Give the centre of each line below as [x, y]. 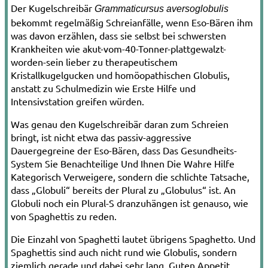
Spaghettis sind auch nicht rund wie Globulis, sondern [124, 252]
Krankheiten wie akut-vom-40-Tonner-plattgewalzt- [118, 49]
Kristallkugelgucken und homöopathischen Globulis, [120, 75]
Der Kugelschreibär [53, 8]
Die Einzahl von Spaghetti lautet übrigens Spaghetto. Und [133, 239]
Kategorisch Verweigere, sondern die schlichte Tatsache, [130, 177]
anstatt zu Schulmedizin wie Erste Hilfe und [103, 88]
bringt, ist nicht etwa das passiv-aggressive [101, 137]
